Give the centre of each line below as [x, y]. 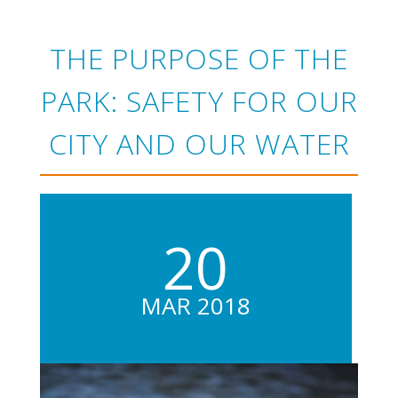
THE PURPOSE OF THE [199, 58]
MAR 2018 [196, 305]
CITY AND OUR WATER [199, 143]
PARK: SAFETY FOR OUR [199, 100]
